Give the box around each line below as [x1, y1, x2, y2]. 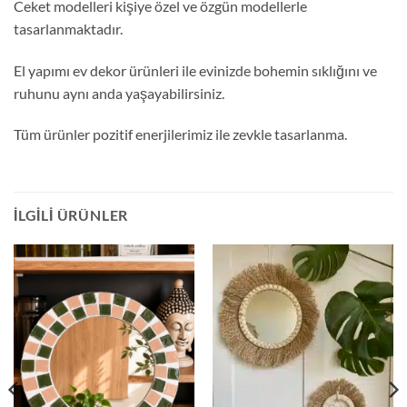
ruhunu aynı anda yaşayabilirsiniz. [14, 84, 224, 102]
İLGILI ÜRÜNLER [14, 206, 129, 224]
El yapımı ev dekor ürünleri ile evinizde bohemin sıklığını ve [14, 61, 377, 79]
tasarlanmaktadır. [14, 19, 123, 37]
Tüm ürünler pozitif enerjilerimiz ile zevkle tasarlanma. [14, 125, 347, 144]
